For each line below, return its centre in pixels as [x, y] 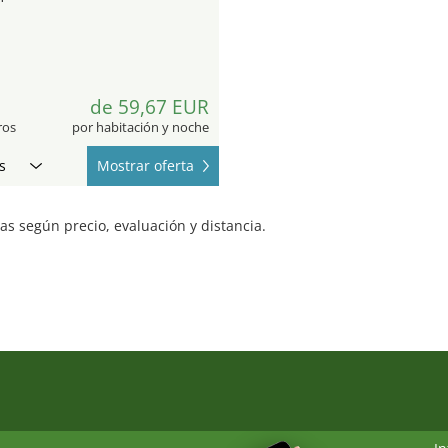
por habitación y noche [140, 126]
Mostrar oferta [145, 165]
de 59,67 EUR [149, 106]
